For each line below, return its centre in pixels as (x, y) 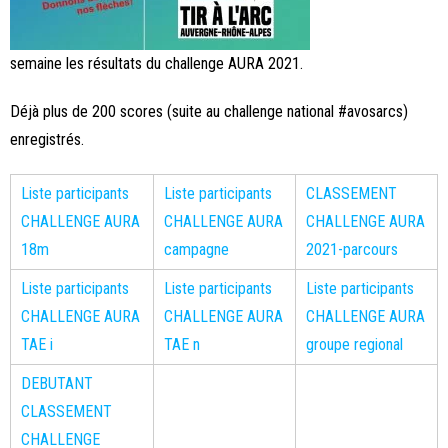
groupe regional (354, 344)
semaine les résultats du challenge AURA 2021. (156, 63)
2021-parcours (352, 249)
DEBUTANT (57, 383)
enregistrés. (47, 139)
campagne (196, 249)
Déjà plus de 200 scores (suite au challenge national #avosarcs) (209, 111)
